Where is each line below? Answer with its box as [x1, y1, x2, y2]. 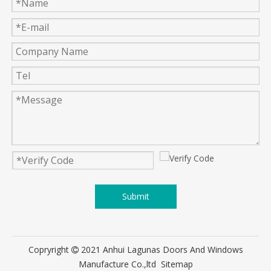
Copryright [28, 243, 71, 255]
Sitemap [160, 258, 193, 270]
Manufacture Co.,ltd [78, 258, 161, 270]
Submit [122, 190, 149, 202]
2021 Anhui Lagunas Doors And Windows [78, 243, 243, 255]
